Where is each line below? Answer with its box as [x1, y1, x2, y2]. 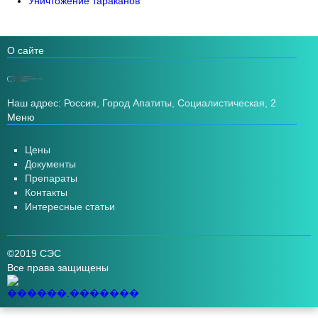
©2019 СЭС [7, 248, 61, 259]
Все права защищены [7, 262, 109, 273]
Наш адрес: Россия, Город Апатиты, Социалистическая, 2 [7, 97, 276, 109]
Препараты [25, 172, 77, 184]
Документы [25, 158, 76, 170]
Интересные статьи [25, 201, 115, 212]
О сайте [7, 45, 44, 56]
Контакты [25, 187, 67, 198]
